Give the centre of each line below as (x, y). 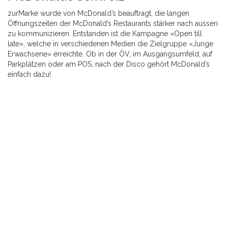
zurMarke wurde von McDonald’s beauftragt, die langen (98, 13)
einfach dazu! (29, 74)
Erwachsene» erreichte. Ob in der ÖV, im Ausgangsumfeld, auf (110, 54)
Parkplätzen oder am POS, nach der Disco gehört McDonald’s (109, 64)
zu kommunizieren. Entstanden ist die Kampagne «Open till (105, 34)
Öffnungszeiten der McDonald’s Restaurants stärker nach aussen (113, 23)
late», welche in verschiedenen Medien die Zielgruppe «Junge (110, 44)
